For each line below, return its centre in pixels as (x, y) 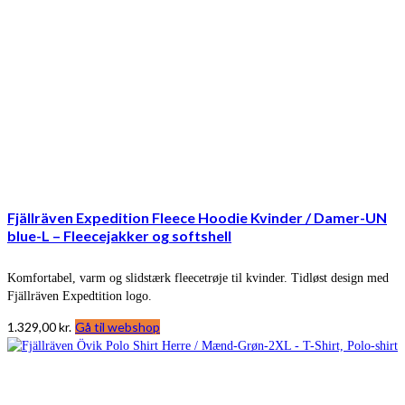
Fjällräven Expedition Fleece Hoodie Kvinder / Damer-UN (197, 217)
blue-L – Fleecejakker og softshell (119, 235)
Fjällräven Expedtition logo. (80, 296)
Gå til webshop (118, 326)
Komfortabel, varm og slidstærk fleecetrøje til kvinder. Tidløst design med (198, 278)
